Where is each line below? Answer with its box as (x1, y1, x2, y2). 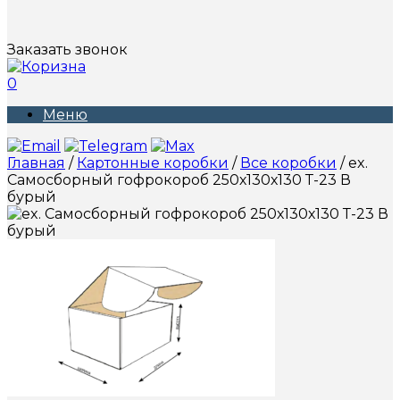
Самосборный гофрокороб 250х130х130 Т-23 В (7, 171, 351, 188)
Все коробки (240, 154, 337, 171)
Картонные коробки (77, 154, 229, 171)
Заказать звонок (7, 41, 128, 58)
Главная (7, 154, 65, 171)
